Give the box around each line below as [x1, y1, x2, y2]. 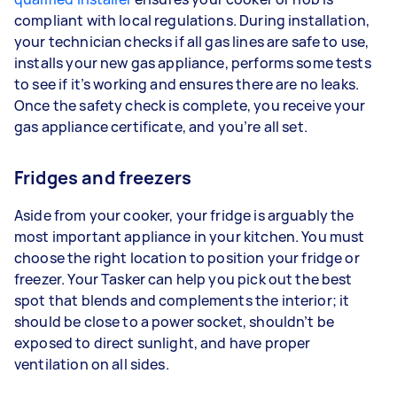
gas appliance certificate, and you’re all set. [14, 116, 311, 136]
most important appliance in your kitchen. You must [14, 226, 365, 246]
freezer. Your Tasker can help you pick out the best [14, 269, 353, 289]
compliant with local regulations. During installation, [14, 10, 370, 30]
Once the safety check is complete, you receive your [14, 95, 366, 115]
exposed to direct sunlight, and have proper [14, 332, 311, 353]
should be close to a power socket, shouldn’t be [14, 311, 335, 331]
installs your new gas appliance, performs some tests [14, 52, 371, 73]
